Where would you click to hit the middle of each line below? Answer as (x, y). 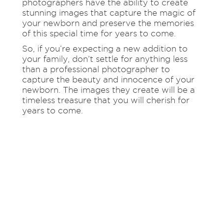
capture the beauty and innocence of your (108, 80)
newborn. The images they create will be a (108, 90)
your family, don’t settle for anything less (105, 59)
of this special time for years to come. (99, 34)
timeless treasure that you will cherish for (106, 100)
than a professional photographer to (96, 69)
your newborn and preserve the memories (108, 23)
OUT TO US (126, 198)
